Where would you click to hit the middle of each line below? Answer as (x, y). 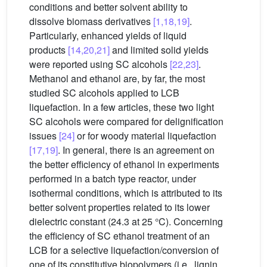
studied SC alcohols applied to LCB (104, 93)
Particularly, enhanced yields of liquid (108, 35)
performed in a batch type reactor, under (113, 178)
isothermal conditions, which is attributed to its (126, 193)
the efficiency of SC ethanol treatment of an (119, 236)
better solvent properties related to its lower (119, 207)
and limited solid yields (159, 50)
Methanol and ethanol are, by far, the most (117, 78)
